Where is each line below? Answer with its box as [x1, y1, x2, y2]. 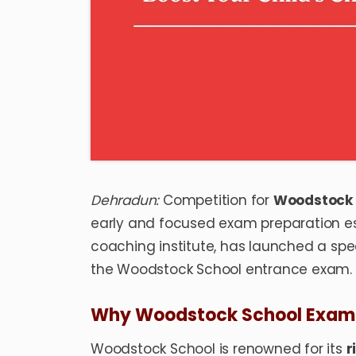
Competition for [159, 191, 273, 211]
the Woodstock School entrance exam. [91, 260, 352, 280]
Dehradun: [91, 191, 160, 211]
